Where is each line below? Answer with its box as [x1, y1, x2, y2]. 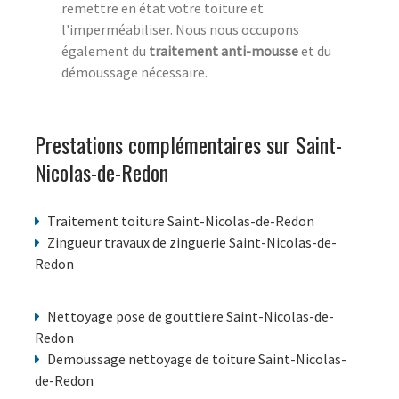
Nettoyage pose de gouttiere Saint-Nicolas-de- [47, 307, 334, 326]
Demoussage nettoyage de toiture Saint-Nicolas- [47, 350, 346, 369]
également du [61, 42, 149, 61]
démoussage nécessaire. [61, 63, 208, 82]
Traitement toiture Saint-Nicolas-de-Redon [47, 212, 314, 231]
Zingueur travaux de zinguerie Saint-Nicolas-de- [47, 233, 337, 252]
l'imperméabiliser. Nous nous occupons [61, 20, 299, 39]
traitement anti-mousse [149, 42, 298, 61]
